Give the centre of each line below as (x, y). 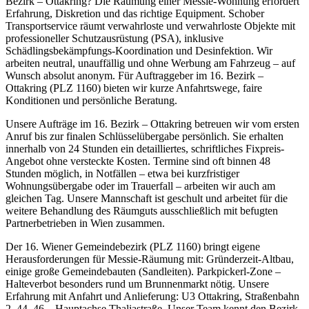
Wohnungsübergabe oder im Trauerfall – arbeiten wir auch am (140, 186)
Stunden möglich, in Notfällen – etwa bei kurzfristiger (122, 173)
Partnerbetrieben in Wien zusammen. (85, 223)
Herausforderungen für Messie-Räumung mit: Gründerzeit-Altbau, (150, 259)
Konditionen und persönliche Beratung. (91, 100)
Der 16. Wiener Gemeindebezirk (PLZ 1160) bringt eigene (133, 246)
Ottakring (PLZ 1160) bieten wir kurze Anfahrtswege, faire (134, 88)
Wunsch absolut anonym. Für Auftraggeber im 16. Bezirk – (134, 75)
